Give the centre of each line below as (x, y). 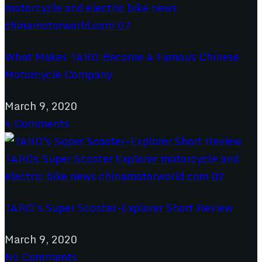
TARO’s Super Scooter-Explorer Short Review (119, 207)
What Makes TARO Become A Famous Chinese (122, 56)
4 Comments (37, 123)
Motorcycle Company (58, 74)
